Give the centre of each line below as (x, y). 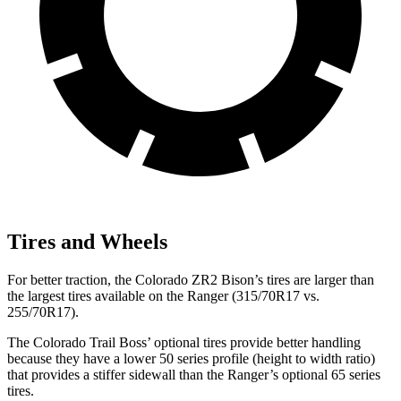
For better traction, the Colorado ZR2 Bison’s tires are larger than (191, 279)
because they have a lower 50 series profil (125, 358)
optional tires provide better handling (256, 342)
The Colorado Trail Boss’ (79, 342)
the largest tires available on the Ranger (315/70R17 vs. (163, 295)
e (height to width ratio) (309, 358)
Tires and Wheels (87, 241)
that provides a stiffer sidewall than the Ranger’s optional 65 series (194, 374)
